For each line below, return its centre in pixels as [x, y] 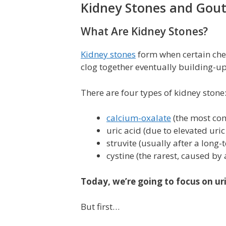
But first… [100, 207]
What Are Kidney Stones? [144, 32]
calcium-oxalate [139, 118]
